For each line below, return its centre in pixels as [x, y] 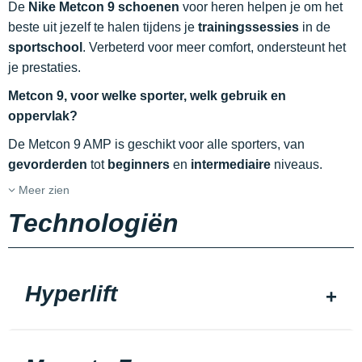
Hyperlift [71, 294]
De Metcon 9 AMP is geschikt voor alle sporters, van [156, 144]
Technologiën [93, 223]
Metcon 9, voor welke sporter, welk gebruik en [147, 96]
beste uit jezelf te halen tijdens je [103, 27]
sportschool [45, 47]
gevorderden [48, 164]
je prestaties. [44, 67]
